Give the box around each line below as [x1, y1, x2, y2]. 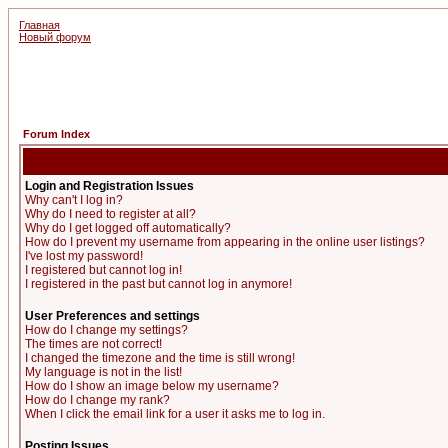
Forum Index [23, 128, 90, 140]
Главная [19, 19, 60, 31]
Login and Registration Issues [25, 179, 194, 193]
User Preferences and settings [25, 309, 200, 323]
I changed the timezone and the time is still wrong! [25, 351, 295, 365]
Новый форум [19, 31, 91, 43]
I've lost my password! [25, 249, 143, 263]
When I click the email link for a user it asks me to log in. [25, 407, 325, 421]
